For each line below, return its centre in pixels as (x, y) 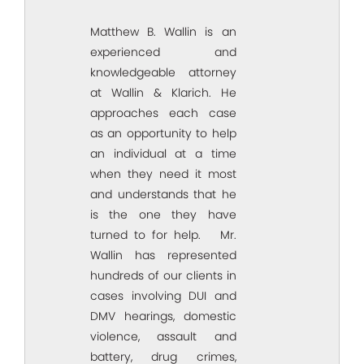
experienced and (163, 52)
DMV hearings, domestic (163, 316)
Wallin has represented (163, 256)
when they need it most (163, 174)
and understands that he (163, 195)
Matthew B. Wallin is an (163, 32)
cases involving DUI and (163, 296)
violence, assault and (163, 337)
